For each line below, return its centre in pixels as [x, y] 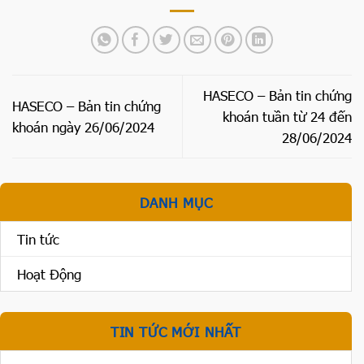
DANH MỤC [176, 203]
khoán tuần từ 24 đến [287, 117]
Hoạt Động [49, 274]
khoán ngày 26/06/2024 [83, 127]
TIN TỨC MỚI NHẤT [176, 332]
